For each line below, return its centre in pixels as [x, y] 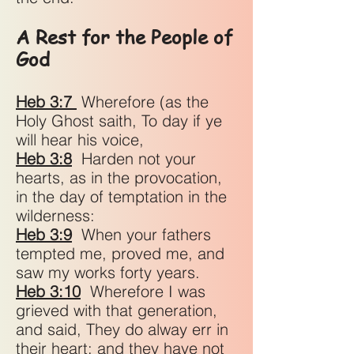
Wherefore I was [143, 291]
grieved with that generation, [117, 310]
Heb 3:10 [48, 291]
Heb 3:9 [44, 234]
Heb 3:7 [44, 102]
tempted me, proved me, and [120, 253]
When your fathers [141, 234]
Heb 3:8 [44, 158]
